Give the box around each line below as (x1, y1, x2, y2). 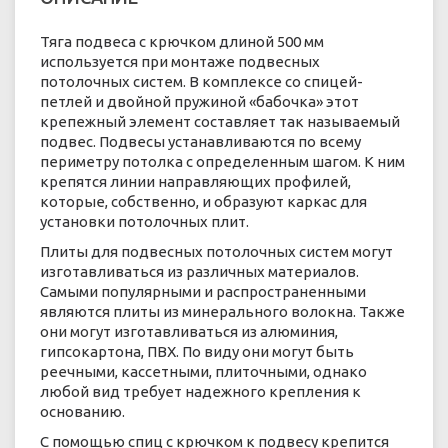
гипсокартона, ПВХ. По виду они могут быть (40, 342, 354, 360)
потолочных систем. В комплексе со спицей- (40, 72, 363, 90)
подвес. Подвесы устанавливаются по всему (40, 132, 361, 150)
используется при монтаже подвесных (40, 52, 320, 70)
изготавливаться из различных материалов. (40, 262, 359, 280)
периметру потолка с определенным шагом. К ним (40, 152, 405, 170)
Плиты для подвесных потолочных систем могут (40, 242, 393, 260)
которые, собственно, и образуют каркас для (40, 192, 367, 210)
